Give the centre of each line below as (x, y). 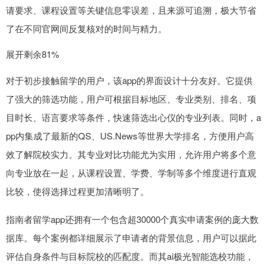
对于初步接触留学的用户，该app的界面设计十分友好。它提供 (129, 80)
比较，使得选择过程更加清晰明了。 (77, 191)
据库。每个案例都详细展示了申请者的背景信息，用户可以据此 (131, 237)
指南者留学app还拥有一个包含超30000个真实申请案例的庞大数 (132, 219)
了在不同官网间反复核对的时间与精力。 (86, 28)
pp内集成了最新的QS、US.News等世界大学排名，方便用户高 (130, 135)
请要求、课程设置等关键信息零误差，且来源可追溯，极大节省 (131, 10)
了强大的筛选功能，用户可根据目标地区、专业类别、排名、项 (131, 98)
